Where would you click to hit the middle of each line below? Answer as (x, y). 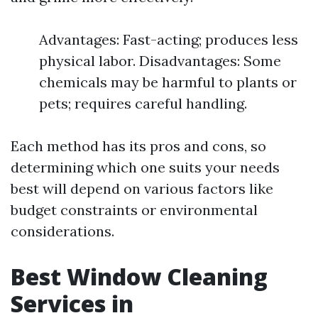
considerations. (62, 231)
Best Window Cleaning (139, 276)
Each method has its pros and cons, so (138, 146)
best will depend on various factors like (142, 188)
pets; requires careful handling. (143, 103)
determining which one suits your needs (145, 167)
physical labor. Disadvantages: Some (160, 61)
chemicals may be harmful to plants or (168, 82)
